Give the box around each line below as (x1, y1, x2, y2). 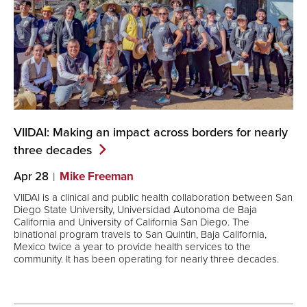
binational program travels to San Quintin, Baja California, (14, 227, 267, 242)
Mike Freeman (60, 167, 134, 184)
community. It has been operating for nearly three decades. (14, 251, 279, 267)
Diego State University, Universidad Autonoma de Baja (14, 202, 257, 217)
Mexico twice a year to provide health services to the (14, 239, 251, 254)
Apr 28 (14, 167, 49, 184)
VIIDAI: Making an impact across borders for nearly (14, 123, 288, 140)
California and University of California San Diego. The (14, 214, 249, 230)
